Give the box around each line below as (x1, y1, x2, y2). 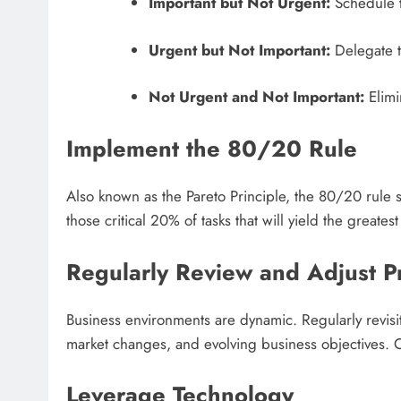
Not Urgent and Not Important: (148, 86, 364, 108)
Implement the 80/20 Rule (66, 132, 357, 166)
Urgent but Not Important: (148, 38, 330, 61)
